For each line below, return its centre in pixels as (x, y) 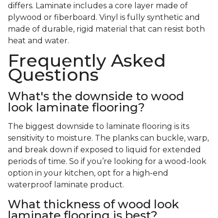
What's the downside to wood (96, 96)
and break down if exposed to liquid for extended (104, 150)
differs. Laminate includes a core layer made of (98, 6)
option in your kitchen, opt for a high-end (88, 173)
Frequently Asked (87, 61)
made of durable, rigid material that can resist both (106, 29)
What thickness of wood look (93, 204)
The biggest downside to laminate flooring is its (99, 127)
